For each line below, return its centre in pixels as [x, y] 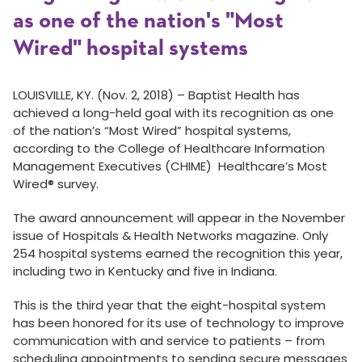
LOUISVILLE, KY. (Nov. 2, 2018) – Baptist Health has [156, 95]
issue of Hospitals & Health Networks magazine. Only [170, 236]
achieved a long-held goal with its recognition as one [173, 113]
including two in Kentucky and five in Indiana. [145, 271]
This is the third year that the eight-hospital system [169, 305]
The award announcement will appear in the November [179, 218]
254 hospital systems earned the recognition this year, [178, 253]
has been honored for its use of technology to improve [179, 323]
